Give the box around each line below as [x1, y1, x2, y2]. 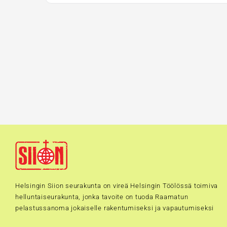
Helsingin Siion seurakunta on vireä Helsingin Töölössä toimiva [15, 181, 218, 190]
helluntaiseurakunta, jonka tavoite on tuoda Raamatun [15, 193, 188, 201]
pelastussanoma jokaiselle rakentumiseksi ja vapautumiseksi [15, 204, 214, 212]
